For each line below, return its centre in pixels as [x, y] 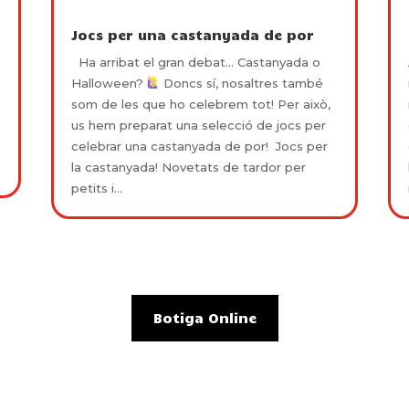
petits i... [96, 188]
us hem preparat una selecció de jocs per [198, 125]
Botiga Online [204, 318]
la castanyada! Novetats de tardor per [188, 167]
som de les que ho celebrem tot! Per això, [200, 104]
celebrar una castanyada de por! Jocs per [199, 146]
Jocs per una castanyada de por [192, 34]
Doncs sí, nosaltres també [242, 83]
